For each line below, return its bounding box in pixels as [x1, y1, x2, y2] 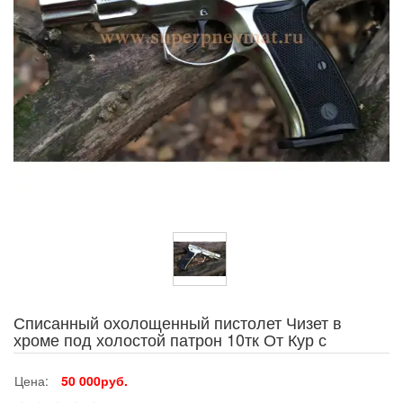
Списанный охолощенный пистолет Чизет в [13, 310, 342, 335]
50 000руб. [61, 372, 128, 390]
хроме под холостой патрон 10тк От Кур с [13, 327, 327, 352]
